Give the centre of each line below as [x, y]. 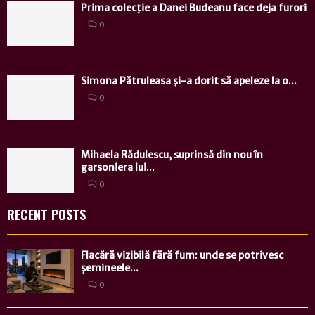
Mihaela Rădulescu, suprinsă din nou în [172, 154]
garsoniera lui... [118, 167]
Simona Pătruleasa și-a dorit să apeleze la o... [189, 81]
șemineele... [110, 268]
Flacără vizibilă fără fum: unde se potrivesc [182, 256]
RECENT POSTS [46, 215]
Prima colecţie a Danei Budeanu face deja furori [194, 8]
